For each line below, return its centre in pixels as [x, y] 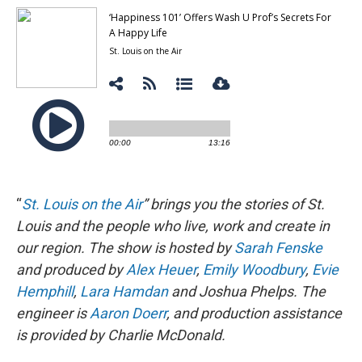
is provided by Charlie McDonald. [121, 335]
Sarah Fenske [278, 248]
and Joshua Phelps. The [247, 292]
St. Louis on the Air [82, 204]
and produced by [71, 270]
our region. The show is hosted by [125, 248]
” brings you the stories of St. [234, 204]
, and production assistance [254, 314]
